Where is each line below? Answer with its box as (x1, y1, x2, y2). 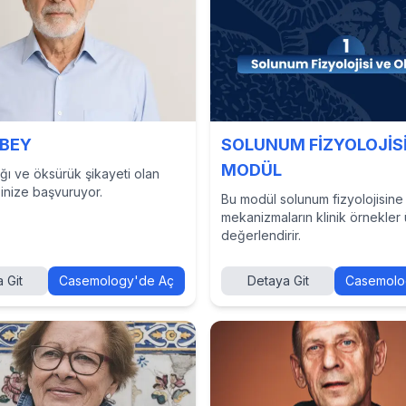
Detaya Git (246, 273, 309, 288)
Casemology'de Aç (59, 273, 174, 288)
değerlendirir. (221, 227, 301, 243)
